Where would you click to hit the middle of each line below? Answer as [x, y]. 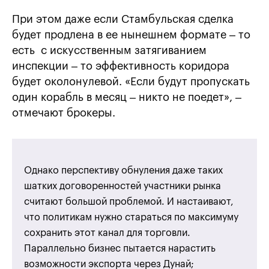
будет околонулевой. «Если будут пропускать [131, 82]
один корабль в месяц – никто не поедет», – [127, 98]
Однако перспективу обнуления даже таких [123, 171]
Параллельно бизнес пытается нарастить [120, 249]
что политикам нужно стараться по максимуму [131, 218]
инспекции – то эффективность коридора [121, 66]
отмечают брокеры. [64, 113]
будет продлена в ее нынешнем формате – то [131, 35]
